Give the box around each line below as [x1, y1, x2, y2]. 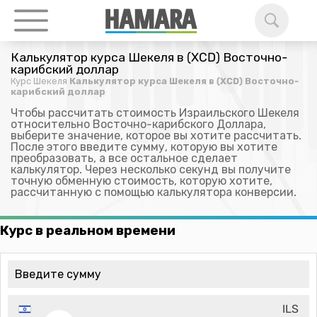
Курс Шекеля [11, 76, 67, 86]
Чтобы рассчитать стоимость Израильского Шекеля [11, 106, 299, 120]
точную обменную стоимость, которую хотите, [11, 174, 272, 188]
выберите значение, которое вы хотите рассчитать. [11, 129, 301, 142]
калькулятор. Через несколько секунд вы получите [11, 163, 291, 176]
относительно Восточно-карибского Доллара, [11, 117, 266, 131]
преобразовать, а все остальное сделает [11, 151, 238, 165]
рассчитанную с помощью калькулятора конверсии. [11, 185, 296, 199]
